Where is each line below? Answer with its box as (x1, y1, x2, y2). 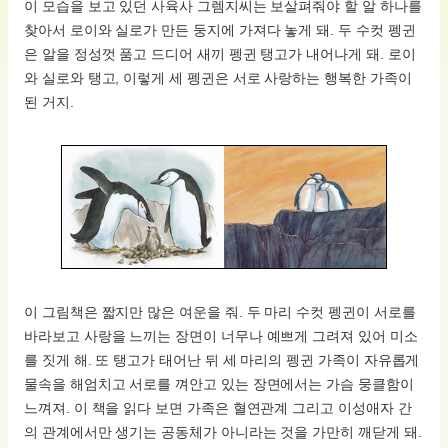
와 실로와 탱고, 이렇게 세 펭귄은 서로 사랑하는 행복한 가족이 (24, 70, 412, 87)
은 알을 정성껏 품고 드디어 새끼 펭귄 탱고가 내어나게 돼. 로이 (24, 46, 416, 63)
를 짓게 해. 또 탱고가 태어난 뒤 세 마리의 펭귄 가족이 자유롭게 (24, 352, 420, 369)
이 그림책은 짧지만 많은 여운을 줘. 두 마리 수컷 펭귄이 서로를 (24, 304, 416, 321)
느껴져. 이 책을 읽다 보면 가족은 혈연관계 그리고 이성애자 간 (24, 400, 412, 417)
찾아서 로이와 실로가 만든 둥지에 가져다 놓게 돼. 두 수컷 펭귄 (24, 22, 416, 39)
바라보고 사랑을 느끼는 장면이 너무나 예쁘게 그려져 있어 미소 (24, 328, 418, 345)
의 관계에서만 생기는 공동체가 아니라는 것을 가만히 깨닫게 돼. (24, 424, 422, 441)
